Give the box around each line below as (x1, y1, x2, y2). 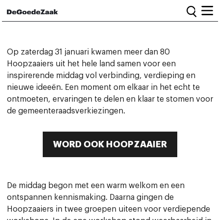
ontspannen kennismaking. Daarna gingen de (7, 193, 174, 201)
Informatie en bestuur (17, 194, 125, 204)
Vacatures (17, 204, 68, 214)
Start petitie (17, 124, 78, 134)
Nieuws (17, 134, 54, 143)
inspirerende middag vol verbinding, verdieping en (7, 72, 195, 80)
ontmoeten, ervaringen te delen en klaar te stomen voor (7, 95, 213, 103)
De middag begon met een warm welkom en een (7, 182, 185, 190)
